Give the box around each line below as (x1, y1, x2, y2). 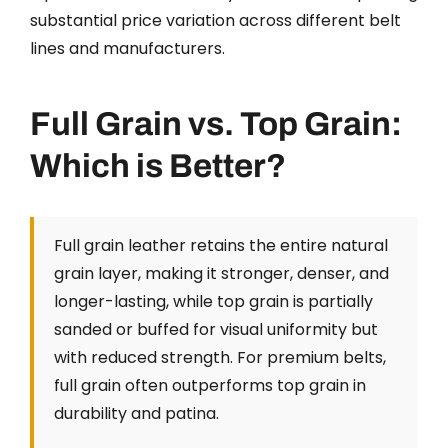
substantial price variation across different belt (30, 8, 401, 32)
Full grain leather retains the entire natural (54, 233, 388, 257)
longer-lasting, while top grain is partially (54, 289, 373, 313)
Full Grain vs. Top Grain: (30, 105, 402, 142)
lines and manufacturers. (30, 36, 225, 60)
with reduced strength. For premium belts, (54, 345, 386, 369)
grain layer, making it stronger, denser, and (54, 261, 389, 285)
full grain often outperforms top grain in (54, 373, 366, 397)
